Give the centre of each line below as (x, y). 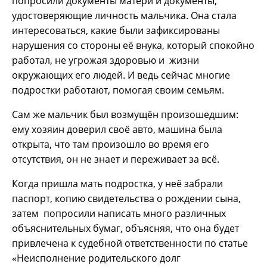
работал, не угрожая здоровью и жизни (105, 60)
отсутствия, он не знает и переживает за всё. (116, 159)
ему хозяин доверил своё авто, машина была (117, 129)
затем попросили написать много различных (119, 213)
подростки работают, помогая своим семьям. (118, 90)
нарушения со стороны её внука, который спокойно (133, 45)
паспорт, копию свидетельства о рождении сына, (126, 198)
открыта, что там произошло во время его (111, 144)
